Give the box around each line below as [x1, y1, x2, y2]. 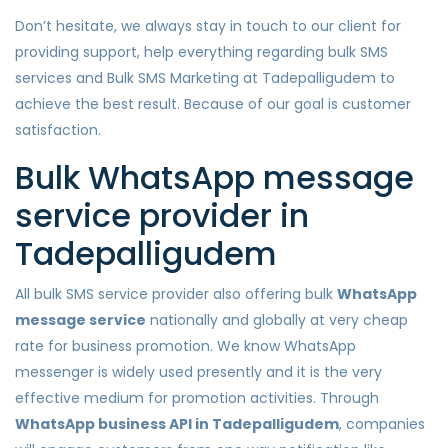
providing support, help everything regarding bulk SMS [15, 42, 388, 63]
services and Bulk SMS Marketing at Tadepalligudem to [15, 68, 395, 89]
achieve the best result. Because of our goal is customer [15, 94, 411, 115]
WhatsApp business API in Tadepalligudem [15, 414, 339, 435]
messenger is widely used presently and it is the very [15, 362, 382, 383]
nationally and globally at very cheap [146, 310, 408, 331]
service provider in [15, 193, 309, 239]
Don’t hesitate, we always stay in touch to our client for [15, 16, 401, 37]
